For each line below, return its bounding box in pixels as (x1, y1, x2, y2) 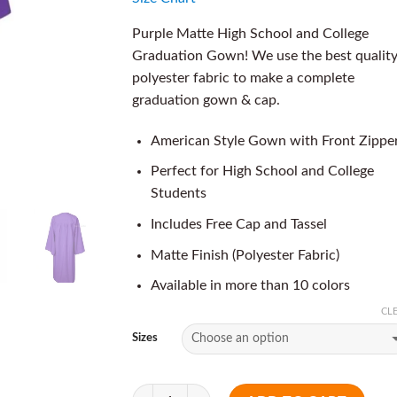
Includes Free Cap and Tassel (150, 216, 327, 231)
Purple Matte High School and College (132, 27, 369, 41)
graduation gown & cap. (132, 93, 280, 107)
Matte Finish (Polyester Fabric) (150, 247, 339, 262)
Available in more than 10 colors (150, 278, 350, 293)
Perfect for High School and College (150, 164, 374, 179)
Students (150, 186, 206, 201)
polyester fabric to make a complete (132, 71, 354, 85)
